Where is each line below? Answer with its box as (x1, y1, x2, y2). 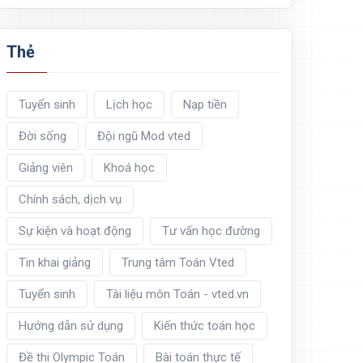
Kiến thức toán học (154, 318, 255, 334)
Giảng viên (19, 160, 73, 176)
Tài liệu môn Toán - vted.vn (106, 287, 249, 302)
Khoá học (104, 160, 155, 176)
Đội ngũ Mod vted (97, 129, 190, 144)
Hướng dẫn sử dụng (19, 318, 123, 334)
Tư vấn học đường (162, 224, 260, 239)
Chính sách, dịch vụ (19, 192, 122, 207)
